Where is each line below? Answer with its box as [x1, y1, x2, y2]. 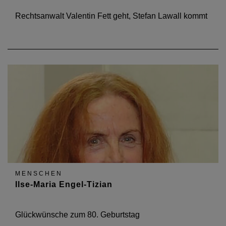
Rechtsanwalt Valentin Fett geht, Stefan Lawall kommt [15, 12, 207, 20]
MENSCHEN [15, 170, 63, 177]
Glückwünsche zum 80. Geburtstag [15, 210, 140, 219]
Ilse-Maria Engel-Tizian [15, 180, 112, 189]
